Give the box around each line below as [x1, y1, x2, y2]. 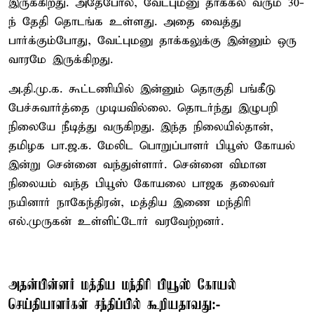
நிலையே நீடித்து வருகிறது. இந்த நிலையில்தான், [8, 119, 273, 135]
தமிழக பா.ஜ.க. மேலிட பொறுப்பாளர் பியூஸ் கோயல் [8, 138, 295, 153]
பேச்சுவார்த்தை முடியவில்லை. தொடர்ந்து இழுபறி [8, 100, 278, 116]
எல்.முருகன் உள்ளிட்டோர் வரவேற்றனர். [8, 214, 224, 229]
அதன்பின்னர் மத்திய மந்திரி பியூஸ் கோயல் [8, 277, 236, 294]
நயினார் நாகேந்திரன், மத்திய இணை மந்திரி [8, 195, 250, 210]
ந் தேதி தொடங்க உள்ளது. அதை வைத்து [8, 14, 241, 29]
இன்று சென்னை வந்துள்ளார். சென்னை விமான [8, 157, 266, 172]
